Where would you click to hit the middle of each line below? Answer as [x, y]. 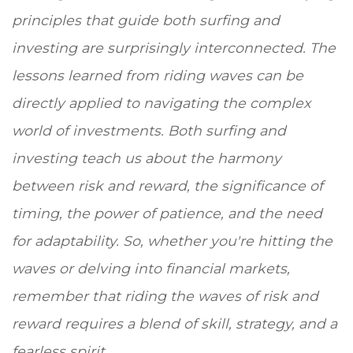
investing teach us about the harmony [147, 158]
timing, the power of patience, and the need [167, 214]
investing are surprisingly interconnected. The [174, 48]
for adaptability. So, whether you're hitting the [172, 241]
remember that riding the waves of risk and [165, 296]
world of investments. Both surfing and [149, 131]
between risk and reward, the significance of [167, 186]
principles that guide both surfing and [146, 20]
